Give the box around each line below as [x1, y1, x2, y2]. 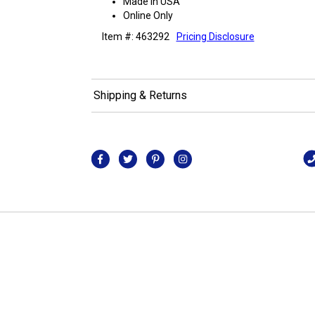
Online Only [122, 9, 173, 21]
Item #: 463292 [101, 30, 169, 42]
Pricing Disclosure [176, 30, 255, 42]
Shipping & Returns [93, 89, 187, 102]
